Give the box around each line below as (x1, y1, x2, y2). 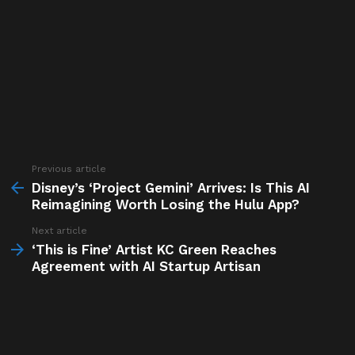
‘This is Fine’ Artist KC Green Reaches (32, 242, 277, 258)
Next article (32, 225, 87, 236)
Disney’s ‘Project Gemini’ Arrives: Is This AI (32, 180, 310, 196)
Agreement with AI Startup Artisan (32, 258, 261, 274)
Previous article (32, 163, 106, 174)
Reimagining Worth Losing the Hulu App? (32, 197, 300, 212)
